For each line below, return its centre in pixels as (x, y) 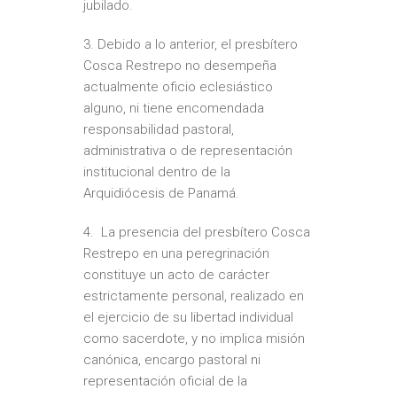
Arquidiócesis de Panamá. (161, 194)
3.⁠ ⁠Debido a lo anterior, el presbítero (191, 45)
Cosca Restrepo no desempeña (180, 66)
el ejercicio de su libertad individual (188, 318)
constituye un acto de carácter (176, 275)
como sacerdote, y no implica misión (194, 339)
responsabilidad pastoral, (159, 130)
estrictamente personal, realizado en (194, 296)
